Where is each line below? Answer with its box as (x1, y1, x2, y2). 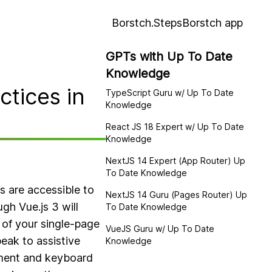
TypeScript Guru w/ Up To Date (106, 87, 234, 98)
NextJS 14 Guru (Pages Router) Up (106, 189, 247, 200)
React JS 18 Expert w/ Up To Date (106, 121, 244, 132)
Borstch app (182, 16, 243, 29)
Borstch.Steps (112, 16, 182, 29)
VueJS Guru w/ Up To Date (106, 223, 214, 234)
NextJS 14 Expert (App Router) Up (106, 155, 245, 166)
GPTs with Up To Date (106, 49, 233, 64)
